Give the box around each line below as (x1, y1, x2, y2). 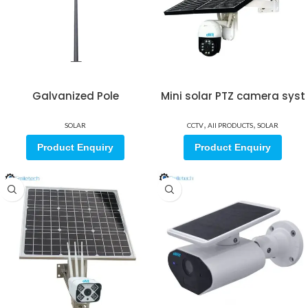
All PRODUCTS (208, 121, 253, 129)
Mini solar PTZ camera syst (160, 89, 305, 103)
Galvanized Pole (32, 89, 119, 103)
